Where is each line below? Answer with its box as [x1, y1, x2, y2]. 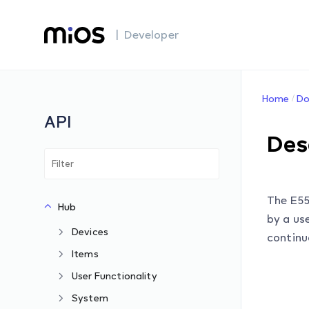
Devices [72, 226, 109, 237]
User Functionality [72, 270, 157, 281]
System [72, 292, 108, 303]
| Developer [116, 28, 179, 41]
